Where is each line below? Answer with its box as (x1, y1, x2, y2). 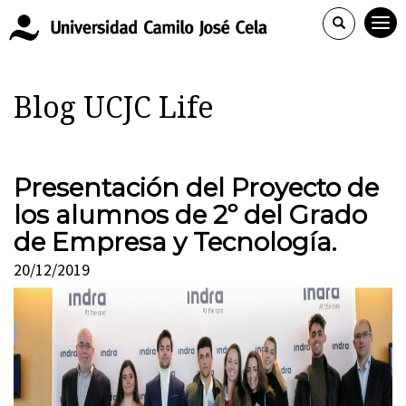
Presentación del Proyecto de (14, 172, 379, 203)
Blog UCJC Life (14, 91, 214, 125)
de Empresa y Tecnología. (14, 227, 336, 257)
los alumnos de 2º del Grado (14, 199, 367, 230)
